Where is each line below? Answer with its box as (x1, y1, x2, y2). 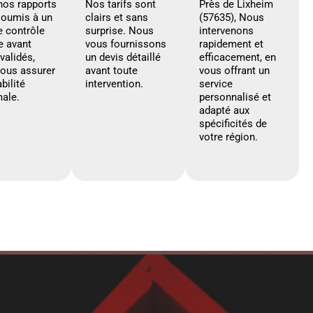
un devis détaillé (85, 50, 161, 64)
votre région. (199, 130, 258, 143)
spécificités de (199, 117, 267, 130)
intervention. (85, 77, 143, 90)
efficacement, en (199, 50, 276, 64)
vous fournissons (85, 37, 166, 50)
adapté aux (199, 103, 249, 117)
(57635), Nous (199, 10, 264, 24)
